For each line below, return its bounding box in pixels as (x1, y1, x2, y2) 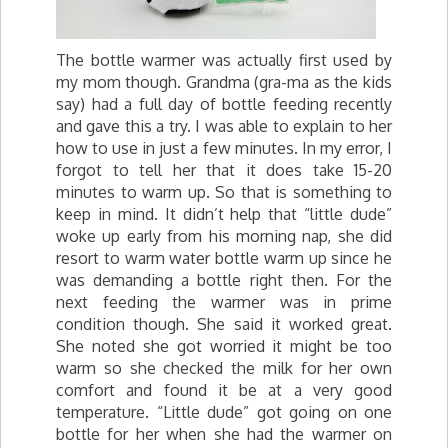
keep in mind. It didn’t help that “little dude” (56, 204, 392, 224)
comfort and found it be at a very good (56, 380, 392, 400)
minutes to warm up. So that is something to (56, 182, 392, 202)
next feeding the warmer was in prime (56, 292, 392, 312)
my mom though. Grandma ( (56, 72, 260, 92)
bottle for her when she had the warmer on (56, 424, 392, 444)
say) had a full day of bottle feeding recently (56, 94, 392, 114)
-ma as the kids (281, 72, 393, 92)
